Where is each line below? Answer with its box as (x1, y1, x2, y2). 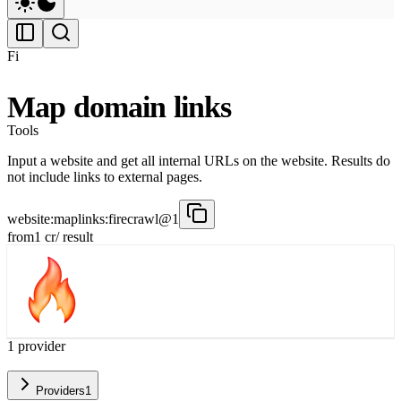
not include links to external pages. (7, 168, 202, 184)
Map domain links (7, 89, 232, 124)
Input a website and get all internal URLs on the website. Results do (7, 152, 390, 168)
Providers (36, 384, 85, 398)
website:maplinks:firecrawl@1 (7, 210, 179, 226)
